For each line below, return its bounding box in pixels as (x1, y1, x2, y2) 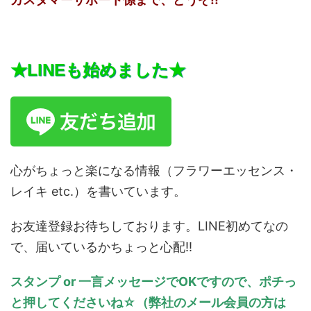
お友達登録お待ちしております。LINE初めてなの (10, 218, 288, 233)
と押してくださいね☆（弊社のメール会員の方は (10, 294, 286, 310)
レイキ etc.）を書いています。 (10, 183, 186, 199)
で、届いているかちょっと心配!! (10, 239, 192, 254)
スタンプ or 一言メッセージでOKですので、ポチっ (10, 274, 296, 289)
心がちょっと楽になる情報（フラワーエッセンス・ (10, 162, 298, 178)
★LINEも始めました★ (10, 60, 185, 79)
